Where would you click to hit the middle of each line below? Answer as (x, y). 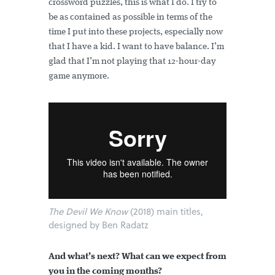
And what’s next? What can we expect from (137, 257)
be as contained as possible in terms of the (130, 17)
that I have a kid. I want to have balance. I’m (136, 47)
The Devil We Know (88, 211)
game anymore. (79, 76)
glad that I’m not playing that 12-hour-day (132, 61)
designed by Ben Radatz (99, 225)
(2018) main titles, (165, 211)
